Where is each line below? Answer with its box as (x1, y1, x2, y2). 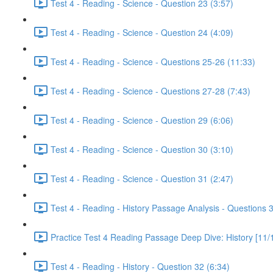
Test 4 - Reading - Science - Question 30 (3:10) (51, 143, 233, 155)
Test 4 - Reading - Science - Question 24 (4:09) (51, 26, 233, 38)
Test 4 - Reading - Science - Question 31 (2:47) (51, 172, 233, 185)
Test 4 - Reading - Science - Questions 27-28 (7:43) (51, 84, 250, 97)
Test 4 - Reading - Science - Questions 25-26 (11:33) (51, 55, 255, 68)
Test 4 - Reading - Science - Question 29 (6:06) (51, 113, 233, 126)
